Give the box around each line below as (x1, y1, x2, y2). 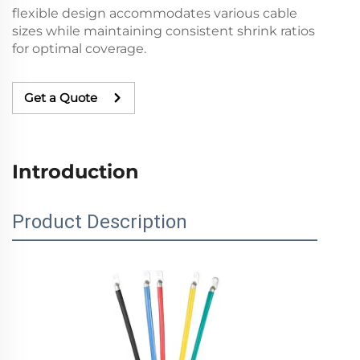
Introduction (12, 159, 139, 183)
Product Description (12, 210, 187, 233)
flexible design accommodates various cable (12, 5, 297, 21)
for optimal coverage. (12, 40, 146, 56)
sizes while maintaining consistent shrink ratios (12, 22, 315, 39)
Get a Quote (24, 90, 97, 106)
